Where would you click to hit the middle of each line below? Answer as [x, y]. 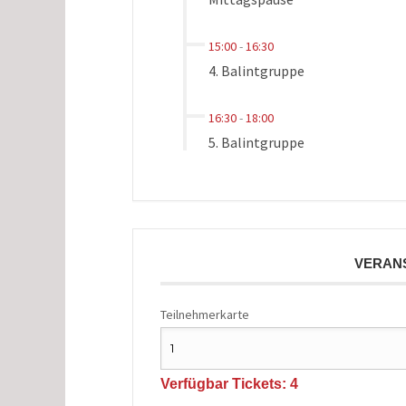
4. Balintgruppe [256, 70]
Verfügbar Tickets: [225, 383]
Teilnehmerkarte [204, 314]
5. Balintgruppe [256, 142]
